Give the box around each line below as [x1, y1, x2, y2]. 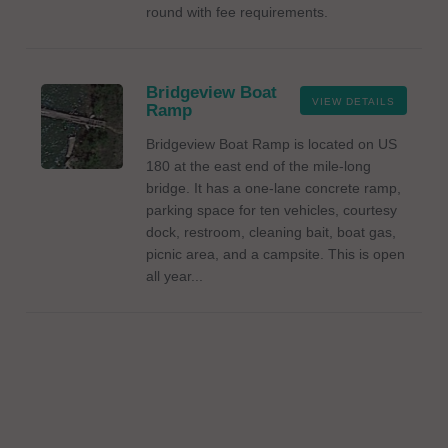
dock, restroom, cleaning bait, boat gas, [146, 224, 396, 240]
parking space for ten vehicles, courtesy [146, 202, 397, 218]
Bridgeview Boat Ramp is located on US [146, 136, 397, 152]
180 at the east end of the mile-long [146, 158, 371, 174]
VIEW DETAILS [312, 96, 395, 107]
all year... [146, 268, 203, 284]
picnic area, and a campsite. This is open [146, 246, 405, 262]
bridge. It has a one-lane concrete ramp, [146, 180, 401, 196]
